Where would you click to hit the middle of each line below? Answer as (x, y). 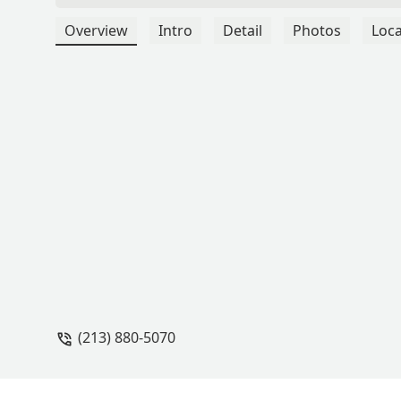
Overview (96, 31)
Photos (317, 31)
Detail (243, 31)
